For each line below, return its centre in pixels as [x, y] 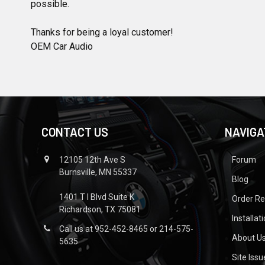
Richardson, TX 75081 [100, 209]
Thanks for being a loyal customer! [102, 32]
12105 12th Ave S [92, 160]
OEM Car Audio [62, 46]
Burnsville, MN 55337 [98, 172]
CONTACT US [75, 132]
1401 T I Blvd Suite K [97, 197]
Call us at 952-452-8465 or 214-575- [126, 229]
